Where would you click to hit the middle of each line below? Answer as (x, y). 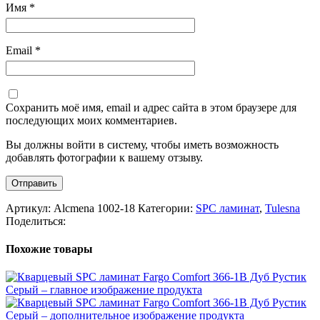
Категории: (165, 208)
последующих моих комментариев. (91, 120)
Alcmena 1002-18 (96, 208)
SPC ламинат (227, 208)
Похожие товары (49, 249)
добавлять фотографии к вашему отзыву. (104, 157)
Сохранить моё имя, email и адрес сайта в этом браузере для (151, 107)
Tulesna (282, 208)
